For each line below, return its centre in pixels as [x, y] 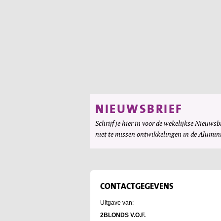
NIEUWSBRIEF [139, 109]
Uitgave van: [117, 203]
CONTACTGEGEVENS [137, 186]
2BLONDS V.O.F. [123, 215]
